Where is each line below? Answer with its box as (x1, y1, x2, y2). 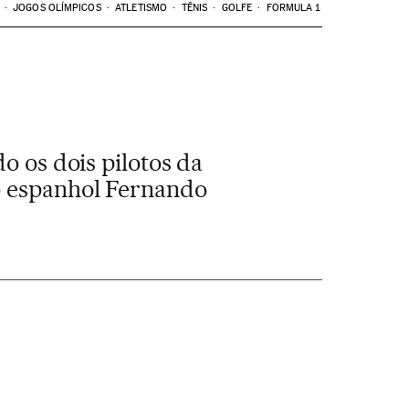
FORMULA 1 (266, 2, 320, 14)
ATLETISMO (115, 2, 168, 14)
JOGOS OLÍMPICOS (13, 2, 101, 14)
